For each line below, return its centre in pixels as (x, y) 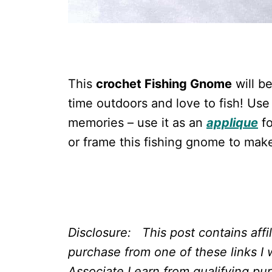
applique (232, 123)
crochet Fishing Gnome (164, 84)
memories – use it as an (137, 123)
